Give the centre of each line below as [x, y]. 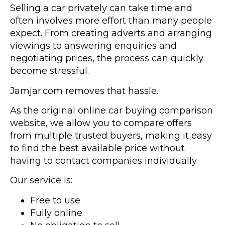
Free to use [55, 200]
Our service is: [41, 181]
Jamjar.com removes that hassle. [84, 91]
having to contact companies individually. [104, 160]
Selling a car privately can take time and [101, 8]
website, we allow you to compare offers [101, 123]
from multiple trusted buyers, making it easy [111, 135]
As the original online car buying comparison [111, 110]
